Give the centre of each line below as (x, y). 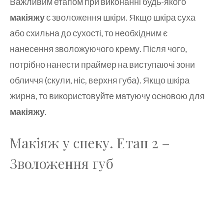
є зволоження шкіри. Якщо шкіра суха (120, 17)
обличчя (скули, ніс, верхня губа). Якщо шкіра (100, 80)
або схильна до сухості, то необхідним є (89, 33)
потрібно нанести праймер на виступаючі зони (102, 65)
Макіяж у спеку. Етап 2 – (90, 143)
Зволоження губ (62, 164)
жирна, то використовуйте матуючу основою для (107, 96)
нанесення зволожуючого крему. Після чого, (98, 49)
